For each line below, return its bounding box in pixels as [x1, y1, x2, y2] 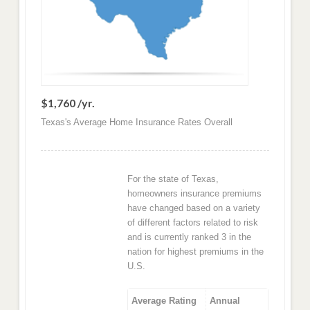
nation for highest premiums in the [127, 246, 264, 257]
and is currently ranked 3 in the [127, 231, 252, 242]
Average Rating [131, 295, 197, 307]
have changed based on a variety [127, 202, 261, 213]
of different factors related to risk [127, 217, 259, 228]
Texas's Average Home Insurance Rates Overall [40, 117, 232, 128]
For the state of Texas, [127, 173, 219, 184]
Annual [209, 295, 240, 307]
